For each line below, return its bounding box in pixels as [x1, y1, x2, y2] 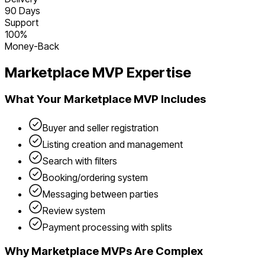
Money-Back [5, 40, 59, 52]
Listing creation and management [43, 138, 183, 151]
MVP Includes [131, 92, 206, 106]
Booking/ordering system [43, 172, 148, 184]
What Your [5, 92, 64, 106]
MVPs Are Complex [99, 244, 203, 258]
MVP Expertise [89, 63, 191, 81]
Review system [43, 205, 105, 217]
